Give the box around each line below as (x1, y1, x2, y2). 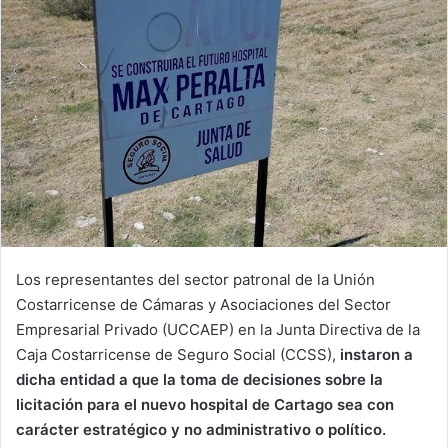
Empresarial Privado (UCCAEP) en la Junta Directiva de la (16, 320, 420, 340)
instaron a (340, 345, 413, 365)
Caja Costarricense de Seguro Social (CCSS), (16, 345, 340, 365)
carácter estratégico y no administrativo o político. (16, 420, 386, 440)
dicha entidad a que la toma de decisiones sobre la (16, 370, 383, 390)
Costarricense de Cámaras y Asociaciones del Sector (16, 295, 391, 315)
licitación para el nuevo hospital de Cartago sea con (16, 395, 394, 415)
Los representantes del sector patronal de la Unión (16, 270, 375, 290)
